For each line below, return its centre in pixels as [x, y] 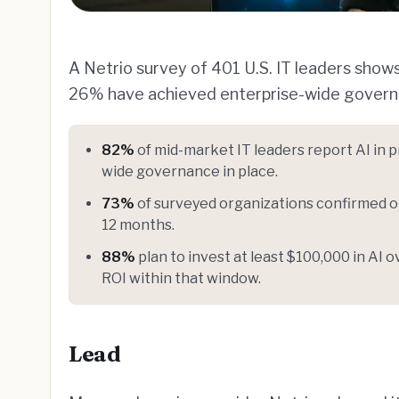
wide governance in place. [190, 171]
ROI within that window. [181, 278]
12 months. [138, 225]
